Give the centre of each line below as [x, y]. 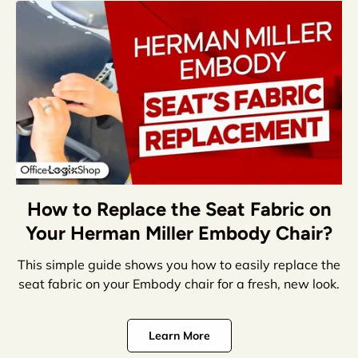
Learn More [179, 336]
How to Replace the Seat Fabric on [179, 209]
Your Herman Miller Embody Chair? [179, 233]
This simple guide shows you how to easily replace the [179, 265]
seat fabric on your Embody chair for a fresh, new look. [179, 284]
